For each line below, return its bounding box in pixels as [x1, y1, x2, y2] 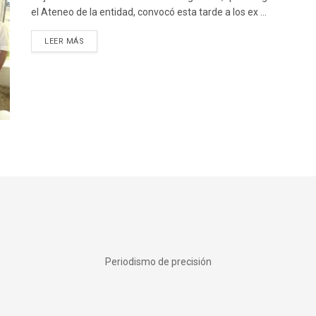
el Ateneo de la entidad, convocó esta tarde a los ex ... [31, 6, 267, 18]
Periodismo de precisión [104, 256, 212, 268]
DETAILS [83, 36, 118, 45]
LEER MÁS [44, 37, 85, 46]
